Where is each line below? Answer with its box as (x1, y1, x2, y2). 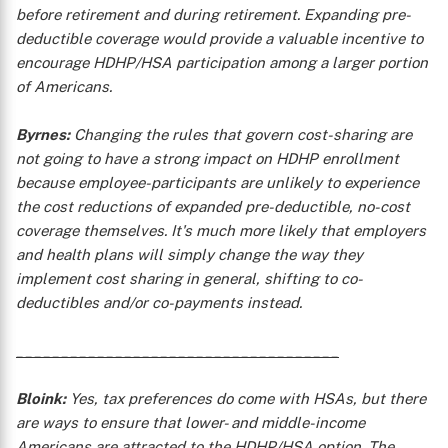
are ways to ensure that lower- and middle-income (16, 414, 365, 431)
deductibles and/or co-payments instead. (16, 294, 302, 311)
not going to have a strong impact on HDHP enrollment (16, 150, 399, 167)
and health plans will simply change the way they (16, 246, 363, 263)
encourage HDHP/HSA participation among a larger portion (16, 54, 428, 71)
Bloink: (16, 390, 66, 407)
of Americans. (16, 78, 112, 95)
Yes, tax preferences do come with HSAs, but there (66, 390, 426, 407)
